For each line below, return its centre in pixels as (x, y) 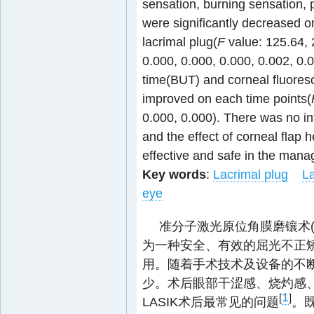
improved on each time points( (227, 98)
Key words (174, 174)
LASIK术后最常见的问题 (211, 302)
